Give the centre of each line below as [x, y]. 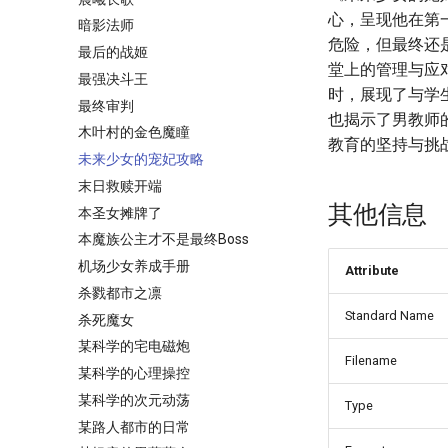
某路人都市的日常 [134, 426]
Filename [371, 360]
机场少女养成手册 [134, 266]
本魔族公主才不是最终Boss [163, 239]
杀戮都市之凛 [120, 292]
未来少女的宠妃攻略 [141, 159]
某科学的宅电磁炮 [134, 346]
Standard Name [389, 315]
